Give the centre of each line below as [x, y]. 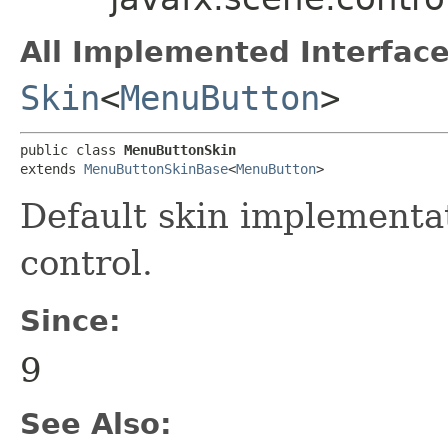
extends [52, 168]
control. [86, 262]
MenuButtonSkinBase [156, 168]
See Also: [96, 423]
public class [72, 149]
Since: [70, 320]
